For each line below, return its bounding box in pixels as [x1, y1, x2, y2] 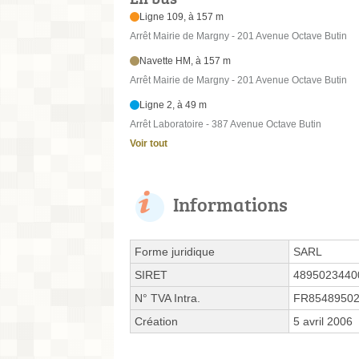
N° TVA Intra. [135, 292, 200, 305]
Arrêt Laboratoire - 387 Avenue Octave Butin [130, 119, 321, 131]
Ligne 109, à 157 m [139, 11, 224, 23]
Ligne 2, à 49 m [139, 99, 208, 111]
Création [135, 315, 178, 329]
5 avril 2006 [293, 315, 353, 329]
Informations [173, 191, 288, 218]
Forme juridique [135, 245, 215, 259]
